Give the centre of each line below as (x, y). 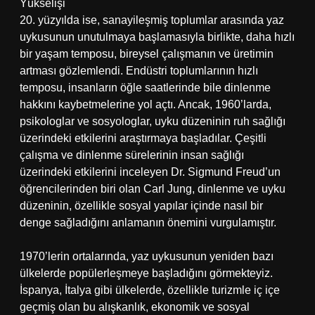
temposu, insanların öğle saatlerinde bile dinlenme (145, 88)
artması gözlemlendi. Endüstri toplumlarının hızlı (139, 71)
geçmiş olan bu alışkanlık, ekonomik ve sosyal (135, 307)
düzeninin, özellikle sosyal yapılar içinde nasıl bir (141, 206)
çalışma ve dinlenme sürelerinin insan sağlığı (132, 155)
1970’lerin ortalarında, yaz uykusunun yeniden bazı (147, 256)
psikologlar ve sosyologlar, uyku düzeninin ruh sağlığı (153, 121)
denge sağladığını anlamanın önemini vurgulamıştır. (148, 223)
